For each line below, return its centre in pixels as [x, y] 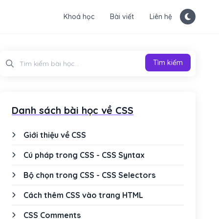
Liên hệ [161, 17]
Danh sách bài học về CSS [73, 110]
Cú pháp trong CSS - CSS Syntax [84, 155]
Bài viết [122, 17]
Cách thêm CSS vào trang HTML [83, 195]
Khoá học [79, 17]
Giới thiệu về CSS [55, 135]
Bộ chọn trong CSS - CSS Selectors [89, 175]
